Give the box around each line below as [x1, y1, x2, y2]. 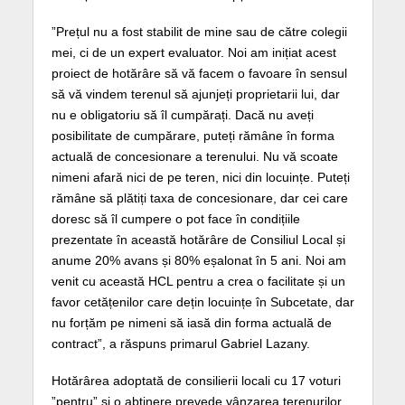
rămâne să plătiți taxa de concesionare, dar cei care [51, 190, 348, 205]
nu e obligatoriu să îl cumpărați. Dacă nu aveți [51, 107, 314, 122]
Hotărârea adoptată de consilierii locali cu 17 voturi [51, 372, 341, 388]
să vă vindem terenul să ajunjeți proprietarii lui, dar [51, 86, 340, 101]
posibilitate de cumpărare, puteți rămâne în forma [51, 127, 334, 143]
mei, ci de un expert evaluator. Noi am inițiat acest [51, 44, 336, 60]
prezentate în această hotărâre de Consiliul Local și [51, 231, 345, 247]
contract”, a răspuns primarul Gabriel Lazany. [51, 335, 310, 351]
